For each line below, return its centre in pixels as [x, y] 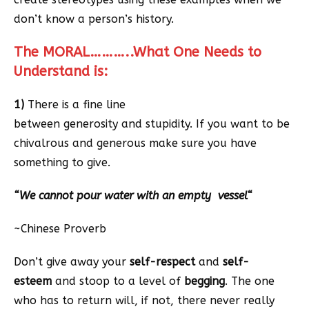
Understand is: [61, 72]
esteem [33, 281]
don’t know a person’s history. [94, 19]
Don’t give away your [72, 262]
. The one [250, 281]
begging [205, 281]
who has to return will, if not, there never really [144, 301]
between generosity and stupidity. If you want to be [152, 124]
